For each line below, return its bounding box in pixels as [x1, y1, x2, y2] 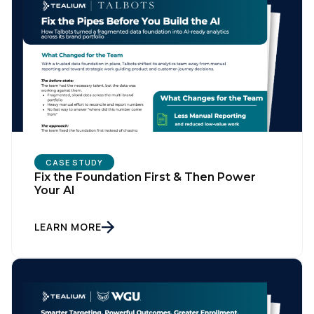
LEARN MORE [34, 220, 102, 234]
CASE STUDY [46, 157, 103, 168]
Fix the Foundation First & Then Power [34, 170, 256, 184]
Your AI [34, 184, 75, 198]
